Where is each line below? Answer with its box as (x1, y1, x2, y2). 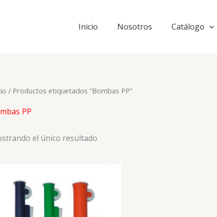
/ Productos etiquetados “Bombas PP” (6, 86, 132, 95)
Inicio (78, 21, 98, 32)
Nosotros (117, 21, 153, 32)
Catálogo (171, 21, 205, 32)
